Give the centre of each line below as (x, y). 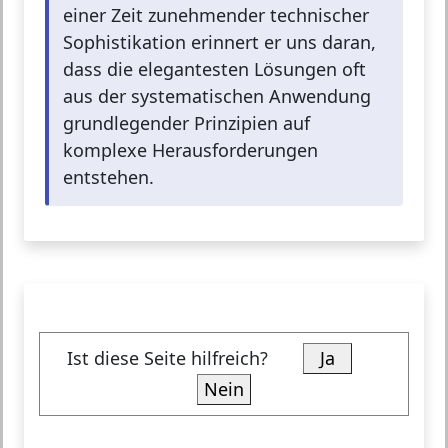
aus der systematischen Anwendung (217, 96)
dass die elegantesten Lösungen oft (214, 69)
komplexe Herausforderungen (190, 150)
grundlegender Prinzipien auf (186, 123)
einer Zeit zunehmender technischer (216, 15)
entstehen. (108, 177)
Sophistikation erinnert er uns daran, (219, 42)
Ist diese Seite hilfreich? (184, 358)
